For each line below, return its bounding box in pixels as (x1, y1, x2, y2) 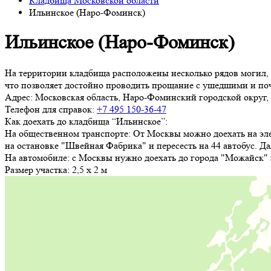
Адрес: (5, 91, 33, 103)
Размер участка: (5, 163, 70, 175)
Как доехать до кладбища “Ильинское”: (5, 115, 168, 127)
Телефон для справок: (5, 103, 94, 115)
